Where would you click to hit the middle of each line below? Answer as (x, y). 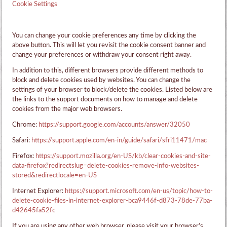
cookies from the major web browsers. (67, 109)
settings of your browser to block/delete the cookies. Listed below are (112, 90)
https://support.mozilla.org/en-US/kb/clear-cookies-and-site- (123, 157)
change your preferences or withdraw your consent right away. (102, 55)
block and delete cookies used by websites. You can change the (102, 81)
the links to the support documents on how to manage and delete (105, 100)
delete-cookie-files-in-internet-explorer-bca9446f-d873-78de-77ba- (112, 201)
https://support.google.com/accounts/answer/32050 (115, 125)
